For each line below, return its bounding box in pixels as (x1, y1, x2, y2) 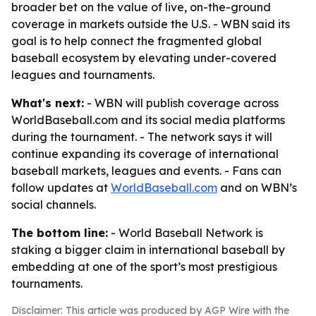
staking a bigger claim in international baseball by (11, 243, 285, 257)
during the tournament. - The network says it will (11, 130, 272, 144)
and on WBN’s (217, 181, 297, 195)
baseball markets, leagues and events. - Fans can (11, 164, 281, 178)
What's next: (11, 96, 84, 110)
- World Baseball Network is (108, 226, 263, 240)
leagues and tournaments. (11, 68, 154, 82)
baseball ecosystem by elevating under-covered (11, 51, 276, 65)
